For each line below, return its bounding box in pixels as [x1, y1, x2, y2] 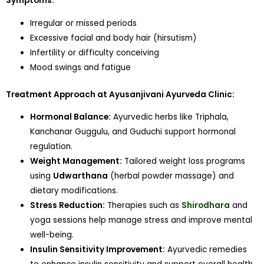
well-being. [30, 229, 74, 241]
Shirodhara [181, 200, 230, 212]
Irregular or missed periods [30, 17, 137, 29]
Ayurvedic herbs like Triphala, [111, 111, 229, 123]
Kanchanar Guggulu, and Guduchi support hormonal [30, 126, 236, 138]
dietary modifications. [30, 185, 118, 197]
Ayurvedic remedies [165, 244, 247, 256]
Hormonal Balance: [30, 111, 111, 123]
